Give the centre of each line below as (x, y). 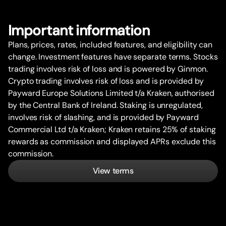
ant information (101, 31)
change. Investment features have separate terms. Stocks (113, 57)
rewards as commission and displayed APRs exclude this (112, 142)
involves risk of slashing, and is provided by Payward (103, 117)
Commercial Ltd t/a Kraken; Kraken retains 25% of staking (112, 129)
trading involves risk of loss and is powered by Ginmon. (108, 69)
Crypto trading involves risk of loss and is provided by (106, 81)
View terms (113, 171)
